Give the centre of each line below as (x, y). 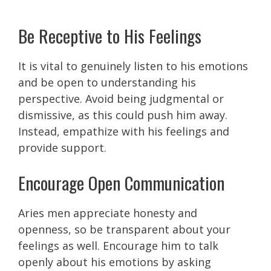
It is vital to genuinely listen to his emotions (133, 66)
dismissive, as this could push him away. (123, 115)
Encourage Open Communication (121, 182)
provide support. (62, 147)
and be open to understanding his (107, 82)
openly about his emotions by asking (115, 262)
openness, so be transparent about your (124, 229)
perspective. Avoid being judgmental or (121, 98)
